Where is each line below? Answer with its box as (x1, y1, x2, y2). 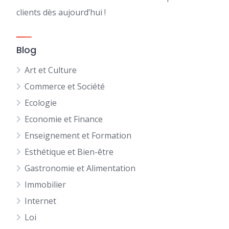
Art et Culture (25, 64, 77, 76)
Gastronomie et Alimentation (25, 163, 135, 174)
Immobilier (25, 179, 66, 190)
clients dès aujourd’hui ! (16, 7, 106, 18)
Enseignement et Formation (25, 130, 131, 141)
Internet (25, 195, 56, 207)
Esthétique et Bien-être (25, 146, 113, 157)
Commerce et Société (25, 81, 105, 92)
